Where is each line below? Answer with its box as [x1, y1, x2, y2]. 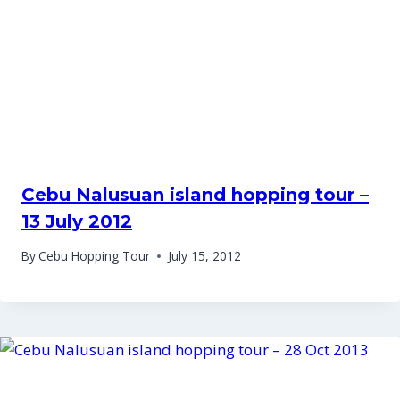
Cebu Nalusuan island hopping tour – [21, 183, 369, 205]
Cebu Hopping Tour [38, 247, 151, 265]
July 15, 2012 [168, 247, 242, 265]
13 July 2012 [21, 210, 132, 232]
